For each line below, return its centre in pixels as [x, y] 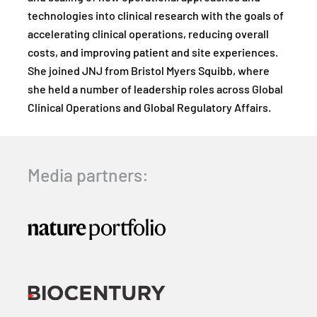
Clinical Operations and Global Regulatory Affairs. [149, 109]
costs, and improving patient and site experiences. [153, 53]
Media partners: [88, 177]
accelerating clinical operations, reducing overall [148, 35]
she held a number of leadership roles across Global [155, 90]
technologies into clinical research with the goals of [156, 17]
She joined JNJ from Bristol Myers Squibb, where [149, 72]
